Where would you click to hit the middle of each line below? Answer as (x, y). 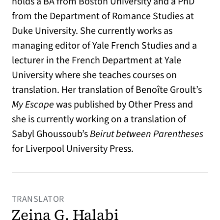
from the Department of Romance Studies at (103, 16)
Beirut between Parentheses (147, 134)
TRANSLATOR (38, 199)
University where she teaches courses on (94, 75)
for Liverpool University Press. (73, 149)
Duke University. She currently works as (92, 31)
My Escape (33, 104)
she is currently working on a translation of (99, 119)
